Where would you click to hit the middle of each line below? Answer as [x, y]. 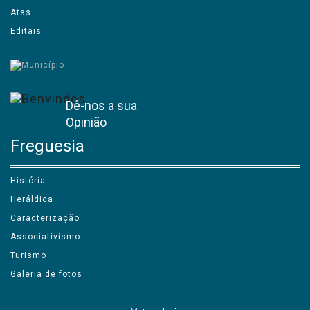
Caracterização [45, 218]
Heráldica [32, 199]
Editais [26, 31]
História [28, 180]
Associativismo [45, 236]
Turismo [28, 255]
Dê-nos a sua [101, 105]
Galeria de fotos [46, 274]
